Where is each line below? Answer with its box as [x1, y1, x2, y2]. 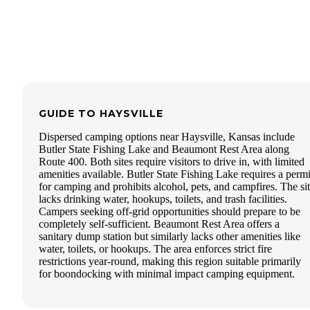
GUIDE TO [39, 107, 100, 120]
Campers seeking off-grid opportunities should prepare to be [39, 205, 300, 217]
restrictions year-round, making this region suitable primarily [39, 255, 301, 267]
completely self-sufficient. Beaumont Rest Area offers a [39, 217, 280, 230]
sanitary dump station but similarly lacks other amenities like [39, 230, 300, 242]
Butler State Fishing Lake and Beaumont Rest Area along [39, 143, 289, 155]
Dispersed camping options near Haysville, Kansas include [39, 130, 295, 143]
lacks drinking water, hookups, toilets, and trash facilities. [39, 192, 287, 205]
